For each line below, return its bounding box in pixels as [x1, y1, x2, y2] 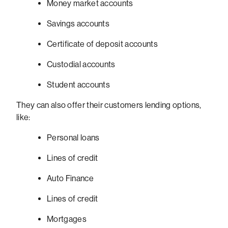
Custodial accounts [47, 60, 116, 70]
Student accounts [47, 80, 110, 90]
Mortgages [47, 214, 87, 224]
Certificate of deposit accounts [47, 39, 158, 49]
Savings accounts [47, 19, 110, 29]
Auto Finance [47, 174, 94, 184]
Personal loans [47, 133, 100, 143]
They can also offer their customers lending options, [16, 100, 202, 110]
